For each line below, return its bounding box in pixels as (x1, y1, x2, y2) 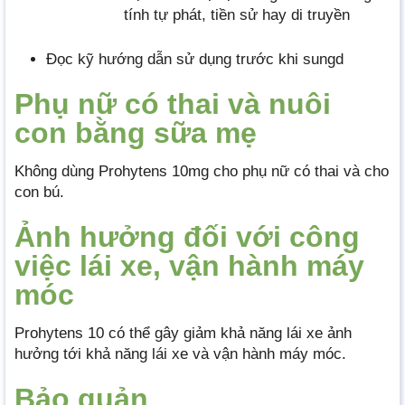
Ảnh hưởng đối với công (14, 220, 360, 253)
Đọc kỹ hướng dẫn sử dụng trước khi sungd (46, 50, 344, 68)
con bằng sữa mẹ (14, 116, 257, 149)
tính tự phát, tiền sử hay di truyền (124, 6, 350, 24)
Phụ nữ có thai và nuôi (14, 87, 331, 120)
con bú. (14, 183, 64, 201)
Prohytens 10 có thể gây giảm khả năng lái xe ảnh (14, 324, 352, 342)
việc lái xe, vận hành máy (14, 249, 364, 282)
